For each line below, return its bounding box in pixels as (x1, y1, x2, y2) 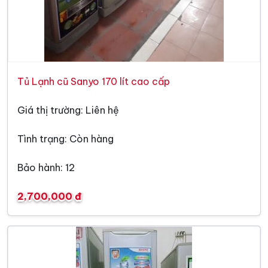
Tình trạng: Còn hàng (17, 132, 114, 145)
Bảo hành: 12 (17, 161, 75, 173)
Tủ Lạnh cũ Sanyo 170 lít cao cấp (17, 75, 170, 87)
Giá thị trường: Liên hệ (17, 103, 119, 116)
